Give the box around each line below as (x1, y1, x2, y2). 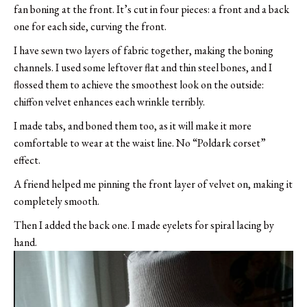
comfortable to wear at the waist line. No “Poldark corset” (14, 136, 266, 151)
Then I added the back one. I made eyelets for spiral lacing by (14, 218, 274, 233)
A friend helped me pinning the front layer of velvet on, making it (14, 177, 293, 192)
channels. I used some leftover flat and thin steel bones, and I (14, 60, 272, 75)
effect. (14, 153, 40, 168)
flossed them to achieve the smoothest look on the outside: (14, 77, 264, 93)
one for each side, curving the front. (14, 19, 167, 34)
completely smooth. (14, 194, 99, 209)
